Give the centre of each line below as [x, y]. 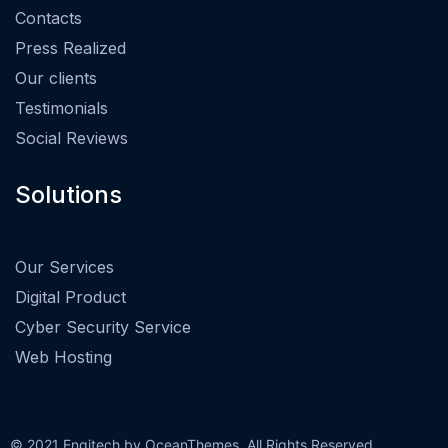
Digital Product [70, 296]
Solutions [68, 194]
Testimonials [61, 107]
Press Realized [70, 47]
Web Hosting [63, 356]
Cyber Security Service [103, 326]
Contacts [48, 17]
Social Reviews [71, 137]
